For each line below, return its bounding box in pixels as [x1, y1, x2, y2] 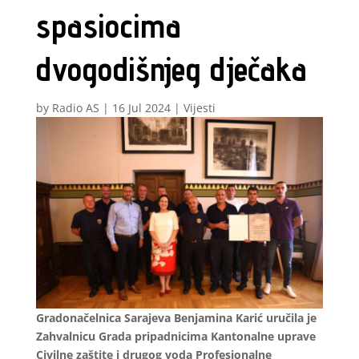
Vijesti [183, 100, 216, 116]
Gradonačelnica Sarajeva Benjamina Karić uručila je [35, 310, 317, 326]
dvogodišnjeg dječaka [35, 49, 307, 90]
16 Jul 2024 [111, 100, 171, 116]
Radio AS [51, 100, 99, 116]
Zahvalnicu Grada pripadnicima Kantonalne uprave [35, 329, 316, 345]
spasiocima [35, 6, 181, 46]
